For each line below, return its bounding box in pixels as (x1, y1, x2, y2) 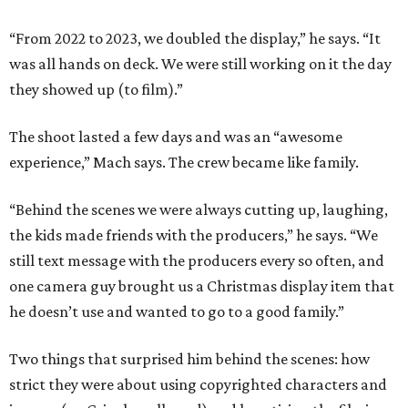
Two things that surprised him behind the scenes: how (9, 350, 370, 369)
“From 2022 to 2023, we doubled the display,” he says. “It (9, 29, 381, 48)
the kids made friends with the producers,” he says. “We (9, 226, 378, 245)
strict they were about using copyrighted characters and (9, 375, 387, 394)
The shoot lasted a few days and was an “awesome (9, 127, 342, 147)
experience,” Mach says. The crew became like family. (9, 153, 359, 172)
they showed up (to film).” (9, 80, 183, 99)
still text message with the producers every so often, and (9, 251, 384, 270)
